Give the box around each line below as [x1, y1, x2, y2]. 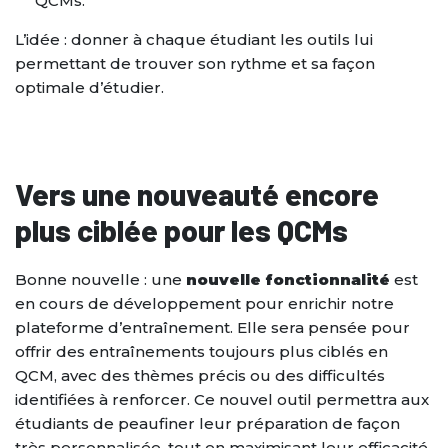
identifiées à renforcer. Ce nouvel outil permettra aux [15, 390, 429, 410]
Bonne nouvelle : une [15, 270, 186, 290]
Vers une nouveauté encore [15, 176, 379, 213]
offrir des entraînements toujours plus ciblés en [15, 342, 388, 362]
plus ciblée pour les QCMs [15, 212, 348, 249]
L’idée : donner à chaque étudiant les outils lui [15, 30, 373, 50]
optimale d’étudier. [15, 78, 164, 98]
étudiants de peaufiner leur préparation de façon [15, 414, 400, 434]
